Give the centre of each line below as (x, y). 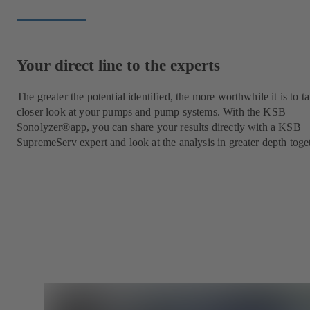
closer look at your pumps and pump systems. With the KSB (151, 112)
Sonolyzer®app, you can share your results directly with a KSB (159, 127)
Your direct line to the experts (118, 65)
